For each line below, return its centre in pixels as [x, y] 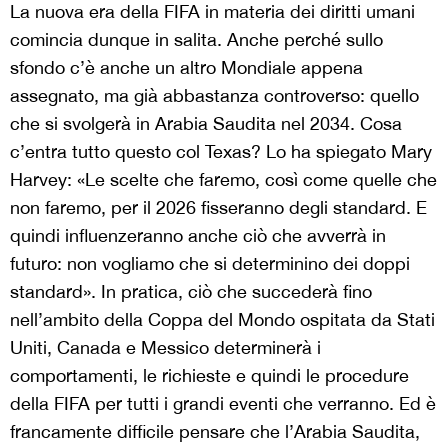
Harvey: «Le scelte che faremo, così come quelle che [223, 180]
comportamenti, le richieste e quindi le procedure [209, 376]
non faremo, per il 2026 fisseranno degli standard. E [218, 208]
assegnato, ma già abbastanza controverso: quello [214, 96]
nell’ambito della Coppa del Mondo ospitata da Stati [222, 320]
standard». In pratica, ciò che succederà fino [191, 292]
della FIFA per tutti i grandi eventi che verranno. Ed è [223, 404]
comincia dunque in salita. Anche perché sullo [196, 40]
